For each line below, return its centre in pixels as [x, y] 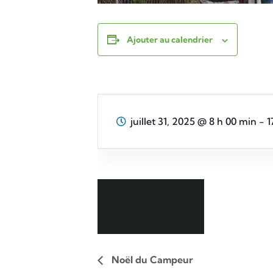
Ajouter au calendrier [170, 40]
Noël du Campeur [151, 259]
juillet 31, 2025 [164, 122]
